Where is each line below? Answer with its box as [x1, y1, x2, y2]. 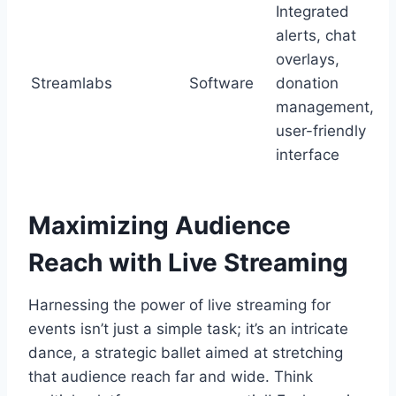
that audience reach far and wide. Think [28, 367, 313, 385]
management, [276, 97, 374, 116]
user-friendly [276, 121, 366, 140]
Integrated [276, 2, 349, 20]
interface [276, 145, 339, 164]
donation [276, 73, 339, 92]
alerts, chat [276, 26, 356, 44]
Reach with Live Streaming [28, 247, 348, 278]
